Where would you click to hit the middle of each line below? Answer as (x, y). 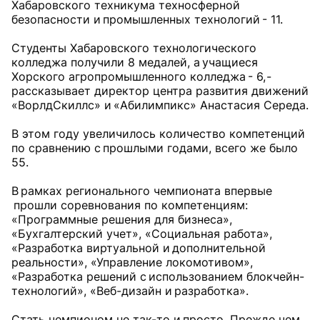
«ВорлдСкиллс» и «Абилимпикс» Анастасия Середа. (160, 105)
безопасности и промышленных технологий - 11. (147, 20)
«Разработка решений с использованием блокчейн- (158, 277)
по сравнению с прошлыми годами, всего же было (155, 148)
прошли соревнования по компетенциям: (130, 205)
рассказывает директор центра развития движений (160, 91)
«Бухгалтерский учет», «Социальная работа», (142, 234)
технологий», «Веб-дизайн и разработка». (130, 291)
